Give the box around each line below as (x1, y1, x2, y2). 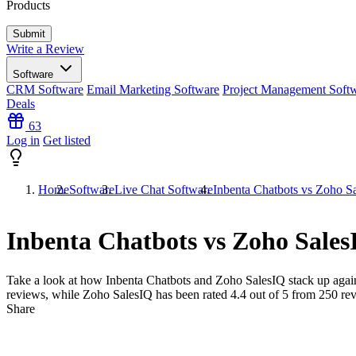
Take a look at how (6, 273, 106, 287)
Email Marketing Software (87, 83, 219, 96)
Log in (6, 133, 40, 147)
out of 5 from (246, 287, 319, 301)
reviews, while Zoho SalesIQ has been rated (6, 287, 230, 301)
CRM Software (6, 83, 83, 96)
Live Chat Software (114, 183, 213, 196)
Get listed (43, 133, 91, 147)
